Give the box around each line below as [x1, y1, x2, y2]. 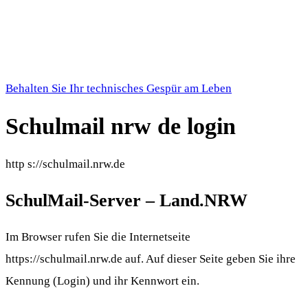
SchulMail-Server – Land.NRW [5, 190, 247, 210]
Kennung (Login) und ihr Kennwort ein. [5, 274, 199, 287]
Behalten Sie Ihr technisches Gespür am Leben [5, 82, 232, 95]
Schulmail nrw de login [5, 113, 236, 139]
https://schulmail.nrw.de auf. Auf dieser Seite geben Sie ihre [5, 252, 296, 265]
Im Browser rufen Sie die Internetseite [5, 230, 190, 243]
